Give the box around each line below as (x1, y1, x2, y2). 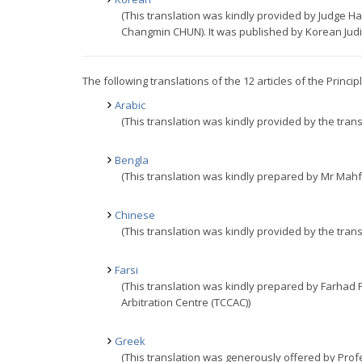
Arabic (115, 98, 145, 112)
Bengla (115, 153, 149, 167)
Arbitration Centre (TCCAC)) (121, 295, 250, 309)
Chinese (115, 208, 155, 222)
